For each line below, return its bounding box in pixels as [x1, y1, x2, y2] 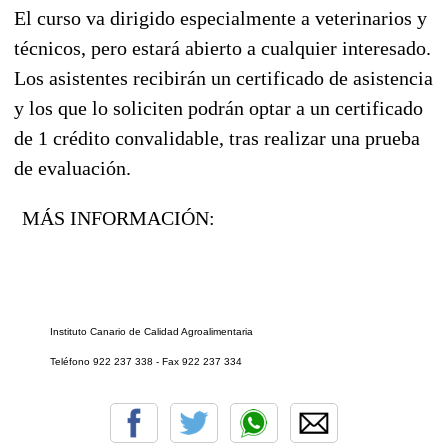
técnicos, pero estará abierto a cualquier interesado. [14, 36, 431, 59]
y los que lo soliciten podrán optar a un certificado [14, 96, 423, 119]
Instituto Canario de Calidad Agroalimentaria [14, 325, 253, 337]
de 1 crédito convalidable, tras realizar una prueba [14, 126, 420, 149]
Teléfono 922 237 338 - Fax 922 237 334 [14, 355, 242, 367]
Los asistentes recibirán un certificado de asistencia [14, 66, 433, 89]
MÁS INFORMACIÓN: [17, 206, 215, 229]
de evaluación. [14, 156, 131, 179]
